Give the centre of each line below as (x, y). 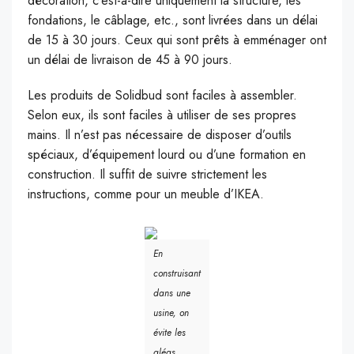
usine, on (171, 313)
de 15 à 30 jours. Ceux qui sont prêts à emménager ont (177, 40)
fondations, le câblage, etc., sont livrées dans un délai (173, 21)
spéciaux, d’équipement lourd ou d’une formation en (167, 155)
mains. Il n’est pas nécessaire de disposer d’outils (160, 135)
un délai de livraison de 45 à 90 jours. (130, 60)
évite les (169, 333)
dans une (172, 294)
